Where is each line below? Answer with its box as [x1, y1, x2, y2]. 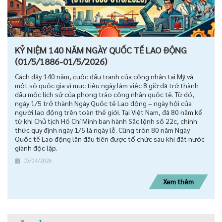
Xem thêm [163, 177, 194, 186]
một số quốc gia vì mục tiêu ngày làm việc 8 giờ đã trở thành [15, 81, 199, 90]
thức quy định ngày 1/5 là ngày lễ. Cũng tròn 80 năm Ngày [15, 125, 190, 135]
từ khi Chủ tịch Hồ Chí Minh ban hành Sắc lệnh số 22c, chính [15, 116, 197, 126]
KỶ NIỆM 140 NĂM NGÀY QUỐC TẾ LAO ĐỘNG [15, 44, 187, 56]
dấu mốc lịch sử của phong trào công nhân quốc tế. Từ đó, [15, 90, 194, 99]
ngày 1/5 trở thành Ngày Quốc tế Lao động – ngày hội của [15, 99, 192, 108]
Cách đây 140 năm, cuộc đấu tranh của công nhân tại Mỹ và [15, 72, 193, 81]
